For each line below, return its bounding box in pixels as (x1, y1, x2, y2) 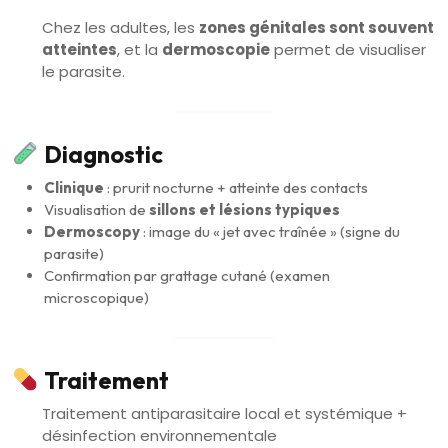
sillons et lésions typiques (149, 199, 340, 219)
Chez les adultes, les (42, 16, 199, 38)
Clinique (44, 177, 104, 197)
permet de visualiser (270, 38, 426, 60)
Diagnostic (43, 139, 163, 169)
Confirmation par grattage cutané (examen (44, 265, 330, 285)
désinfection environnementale (42, 424, 277, 446)
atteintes (42, 38, 117, 60)
